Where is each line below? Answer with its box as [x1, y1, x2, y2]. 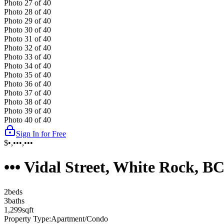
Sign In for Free [16, 129, 66, 138]
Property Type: [4, 214, 51, 223]
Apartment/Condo [51, 214, 108, 223]
